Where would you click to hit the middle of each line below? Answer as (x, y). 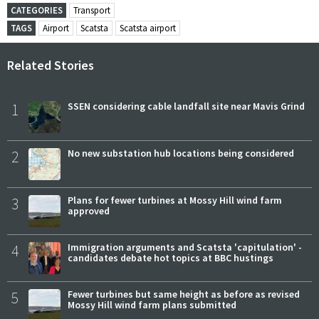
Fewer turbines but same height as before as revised (184, 294)
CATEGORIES (37, 11)
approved (89, 211)
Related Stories (51, 66)
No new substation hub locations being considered (181, 153)
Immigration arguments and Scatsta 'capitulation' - (185, 247)
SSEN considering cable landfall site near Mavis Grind (186, 106)
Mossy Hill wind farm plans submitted (152, 305)
